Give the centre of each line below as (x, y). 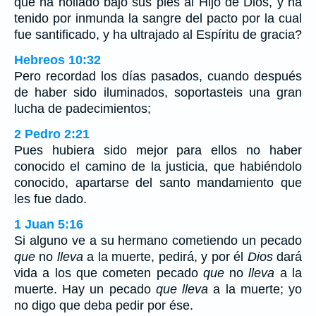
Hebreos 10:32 (57, 60)
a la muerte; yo (255, 290)
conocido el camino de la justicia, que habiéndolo (158, 167)
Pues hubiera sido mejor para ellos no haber (158, 151)
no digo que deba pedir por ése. (104, 306)
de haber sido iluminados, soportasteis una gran (158, 93)
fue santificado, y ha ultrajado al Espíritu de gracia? (158, 35)
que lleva (182, 290)
